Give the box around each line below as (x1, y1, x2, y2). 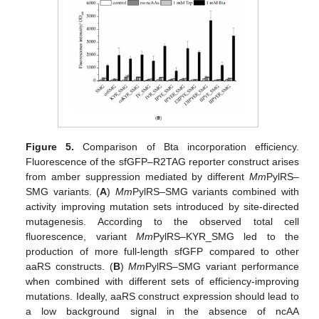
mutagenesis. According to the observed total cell (26, 216, 299, 227)
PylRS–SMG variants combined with (132, 186, 299, 197)
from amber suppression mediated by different (26, 171, 249, 182)
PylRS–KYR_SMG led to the (152, 231, 299, 242)
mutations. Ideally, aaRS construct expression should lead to (26, 291, 299, 302)
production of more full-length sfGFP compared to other (26, 246, 299, 257)
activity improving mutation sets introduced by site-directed (26, 201, 299, 212)
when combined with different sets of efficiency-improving (26, 276, 299, 287)
